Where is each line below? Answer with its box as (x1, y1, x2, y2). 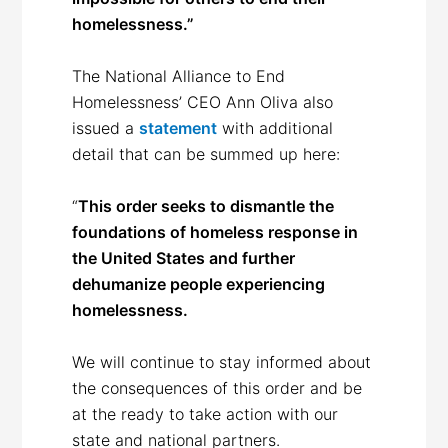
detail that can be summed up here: (72, 143, 346, 164)
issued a (72, 117, 140, 138)
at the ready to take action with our (72, 403, 339, 424)
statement (139, 117, 218, 138)
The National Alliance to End (72, 65, 286, 86)
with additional (217, 117, 334, 138)
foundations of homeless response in (72, 221, 359, 242)
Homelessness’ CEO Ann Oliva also (72, 91, 334, 112)
